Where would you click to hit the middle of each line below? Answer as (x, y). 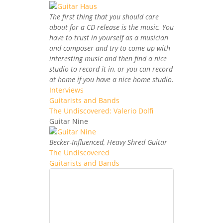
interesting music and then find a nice (108, 58)
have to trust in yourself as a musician (109, 37)
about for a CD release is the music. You (111, 27)
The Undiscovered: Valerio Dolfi (101, 111)
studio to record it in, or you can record (111, 69)
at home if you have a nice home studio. (111, 79)
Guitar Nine (69, 121)
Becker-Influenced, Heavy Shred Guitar (108, 142)
